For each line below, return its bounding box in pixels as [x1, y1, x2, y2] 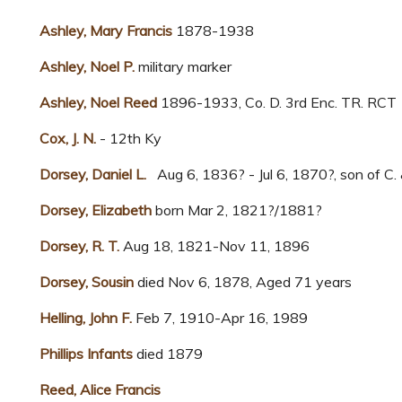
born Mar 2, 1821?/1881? [152, 201, 322, 220]
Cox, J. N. [39, 129, 96, 148]
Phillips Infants [39, 345, 133, 363]
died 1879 [133, 345, 203, 363]
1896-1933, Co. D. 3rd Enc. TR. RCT [157, 93, 397, 112]
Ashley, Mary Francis [39, 22, 172, 40]
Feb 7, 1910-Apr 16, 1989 [135, 309, 308, 328]
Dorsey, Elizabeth [39, 201, 152, 220]
